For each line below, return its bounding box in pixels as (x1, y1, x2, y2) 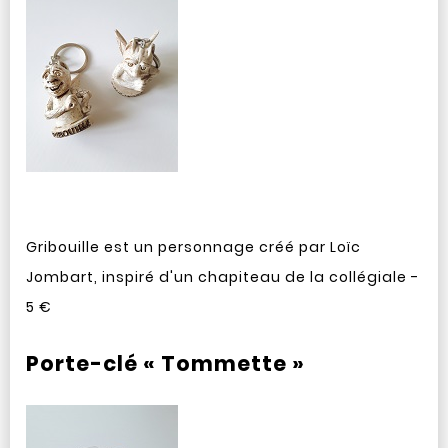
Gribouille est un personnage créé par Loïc (25, 237, 361, 257)
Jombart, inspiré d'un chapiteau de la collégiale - (25, 267, 419, 287)
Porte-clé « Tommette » (25, 349, 305, 378)
